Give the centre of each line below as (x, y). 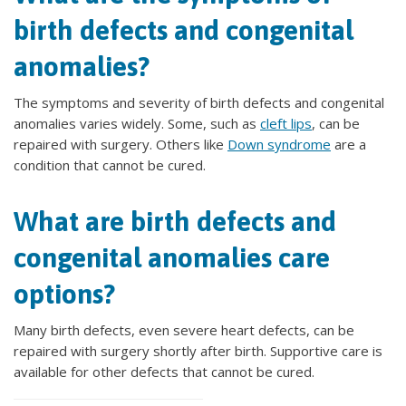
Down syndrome (279, 144)
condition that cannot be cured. (110, 165)
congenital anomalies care (172, 257)
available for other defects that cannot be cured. (164, 372)
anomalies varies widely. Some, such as (137, 123)
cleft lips (286, 123)
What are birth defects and (175, 221)
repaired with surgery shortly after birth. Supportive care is (198, 351)
